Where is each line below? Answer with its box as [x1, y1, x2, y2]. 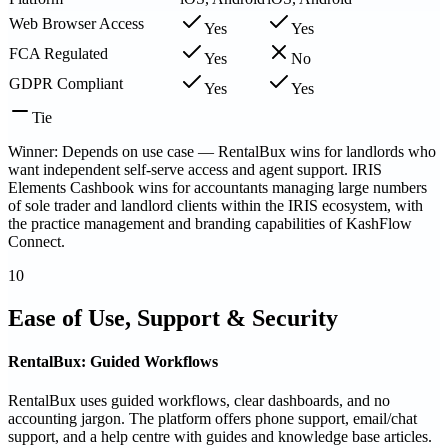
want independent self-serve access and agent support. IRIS [8, 160, 382, 178]
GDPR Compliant [9, 74, 123, 92]
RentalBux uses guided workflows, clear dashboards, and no [8, 392, 390, 410]
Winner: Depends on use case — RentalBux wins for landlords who [8, 142, 436, 160]
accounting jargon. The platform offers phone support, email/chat [8, 410, 417, 428]
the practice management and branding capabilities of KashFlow [8, 214, 412, 232]
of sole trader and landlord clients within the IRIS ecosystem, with [8, 196, 423, 214]
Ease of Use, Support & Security [8, 304, 338, 331]
